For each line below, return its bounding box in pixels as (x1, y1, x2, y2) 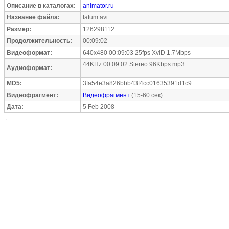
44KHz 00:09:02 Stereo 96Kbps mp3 (83, 61, 185, 68)
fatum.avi (83, 14, 108, 21)
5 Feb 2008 (83, 103, 114, 110)
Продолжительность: (7, 37, 72, 44)
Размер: (7, 26, 31, 33)
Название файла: (7, 14, 60, 21)
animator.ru (83, 2, 114, 9)
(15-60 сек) (130, 91, 163, 99)
